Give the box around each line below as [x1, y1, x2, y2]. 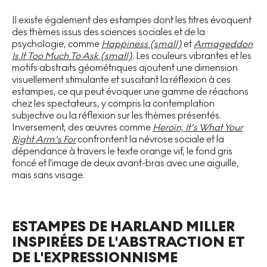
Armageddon [194, 38, 253, 50]
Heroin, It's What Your [153, 122, 243, 133]
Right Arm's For [12, 133, 76, 145]
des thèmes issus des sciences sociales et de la [12, 26, 205, 38]
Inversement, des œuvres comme [12, 122, 153, 133]
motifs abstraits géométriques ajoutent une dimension [12, 62, 238, 74]
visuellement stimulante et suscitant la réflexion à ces [12, 74, 231, 86]
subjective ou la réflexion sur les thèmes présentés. [12, 110, 221, 122]
